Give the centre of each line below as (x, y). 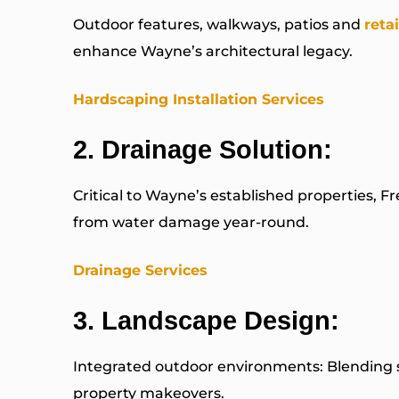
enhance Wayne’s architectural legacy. (213, 52)
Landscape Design (216, 321)
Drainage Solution (212, 150)
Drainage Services (140, 271)
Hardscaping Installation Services (199, 100)
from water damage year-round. (191, 223)
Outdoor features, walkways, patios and (219, 25)
